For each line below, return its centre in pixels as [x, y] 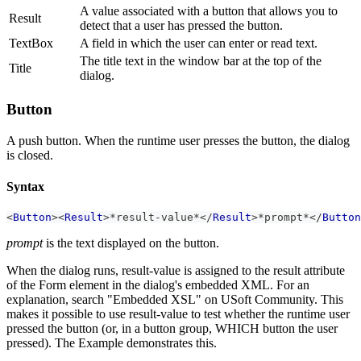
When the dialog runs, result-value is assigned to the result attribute [176, 271]
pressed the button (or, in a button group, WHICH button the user [172, 329]
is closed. [30, 155]
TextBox [31, 44]
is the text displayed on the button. [131, 243]
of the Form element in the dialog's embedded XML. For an [158, 285]
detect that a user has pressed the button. [181, 26]
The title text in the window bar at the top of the [201, 61]
